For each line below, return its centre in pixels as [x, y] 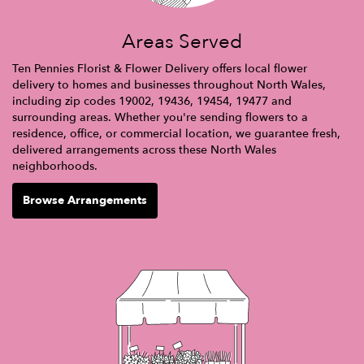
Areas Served [182, 41]
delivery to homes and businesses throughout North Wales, [169, 84]
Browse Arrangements [85, 200]
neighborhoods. [55, 166]
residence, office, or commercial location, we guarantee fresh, [176, 133]
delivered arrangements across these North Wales [144, 149]
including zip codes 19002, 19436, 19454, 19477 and [152, 101]
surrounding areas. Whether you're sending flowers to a [160, 117]
